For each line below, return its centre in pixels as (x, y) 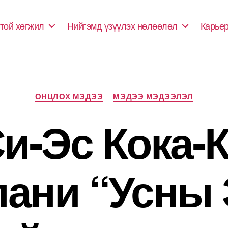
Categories (135, 92)
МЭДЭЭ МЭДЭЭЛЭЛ (153, 96)
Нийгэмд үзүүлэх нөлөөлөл (122, 25)
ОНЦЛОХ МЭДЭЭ (69, 96)
